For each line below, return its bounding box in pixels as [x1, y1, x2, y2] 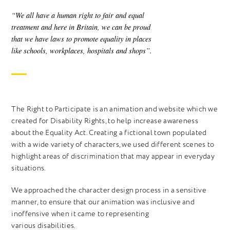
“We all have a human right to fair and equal [11, 10, 145, 21]
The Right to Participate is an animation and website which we [11, 104, 218, 114]
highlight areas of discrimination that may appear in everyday [11, 151, 215, 162]
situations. [11, 163, 46, 174]
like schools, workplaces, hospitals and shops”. [11, 46, 152, 56]
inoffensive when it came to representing [11, 209, 149, 219]
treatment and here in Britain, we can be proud [11, 22, 151, 32]
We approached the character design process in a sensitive [11, 185, 206, 196]
